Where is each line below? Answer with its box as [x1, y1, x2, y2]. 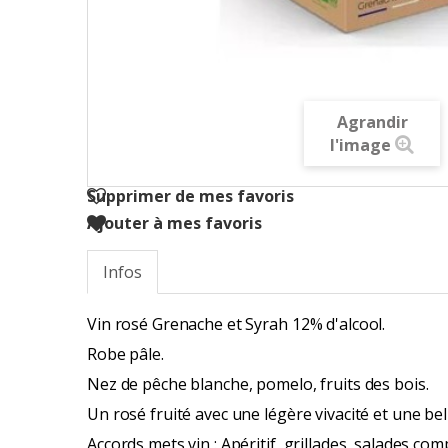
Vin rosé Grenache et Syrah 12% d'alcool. [87, 313, 386, 336]
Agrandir [336, 111, 408, 134]
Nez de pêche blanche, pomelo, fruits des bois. [87, 373, 429, 396]
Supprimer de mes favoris [87, 185, 294, 208]
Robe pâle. [87, 343, 164, 366]
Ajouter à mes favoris [87, 212, 262, 235]
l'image [330, 134, 391, 157]
